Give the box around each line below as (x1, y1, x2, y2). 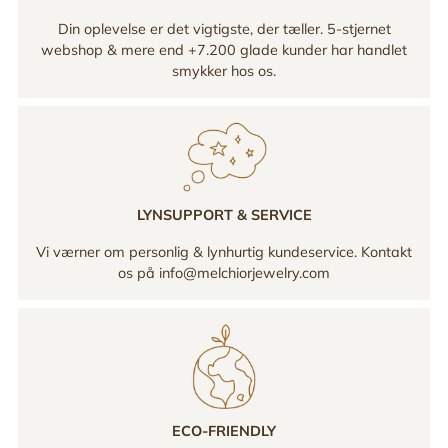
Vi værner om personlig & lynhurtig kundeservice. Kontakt (36, 243, 412, 262)
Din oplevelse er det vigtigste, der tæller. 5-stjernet (57, 20, 391, 39)
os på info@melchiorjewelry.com (118, 264, 330, 283)
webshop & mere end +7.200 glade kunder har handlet (41, 41, 407, 60)
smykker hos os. (172, 62, 276, 81)
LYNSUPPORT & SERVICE (136, 206, 312, 225)
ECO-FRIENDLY (172, 421, 276, 440)
